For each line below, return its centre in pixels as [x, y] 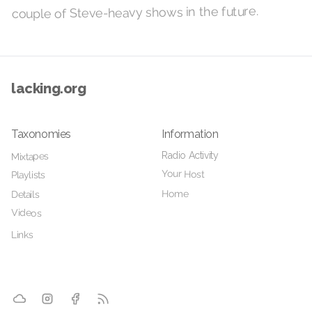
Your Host [182, 173]
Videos [26, 212]
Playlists [28, 174]
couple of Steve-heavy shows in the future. [135, 12]
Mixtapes [30, 156]
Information [190, 134]
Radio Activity [190, 155]
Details [25, 194]
